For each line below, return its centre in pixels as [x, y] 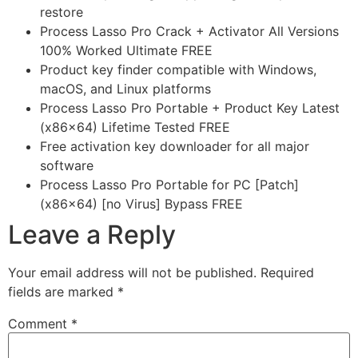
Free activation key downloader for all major [175, 147]
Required [287, 273]
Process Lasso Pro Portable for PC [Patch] [169, 185]
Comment [40, 324]
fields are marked [63, 292]
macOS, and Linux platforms [125, 89]
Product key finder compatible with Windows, [178, 70]
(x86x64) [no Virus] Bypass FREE [141, 204]
